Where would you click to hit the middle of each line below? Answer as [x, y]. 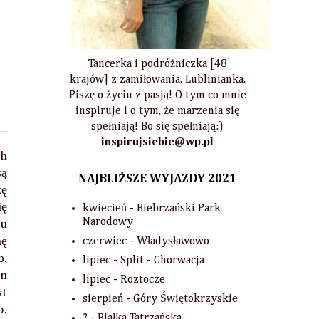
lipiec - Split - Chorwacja [143, 261]
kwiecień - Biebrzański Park [152, 209]
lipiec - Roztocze [124, 280]
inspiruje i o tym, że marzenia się [157, 111]
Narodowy [108, 223]
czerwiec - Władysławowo [146, 242]
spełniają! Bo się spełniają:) [157, 127]
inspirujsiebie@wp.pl [157, 143]
